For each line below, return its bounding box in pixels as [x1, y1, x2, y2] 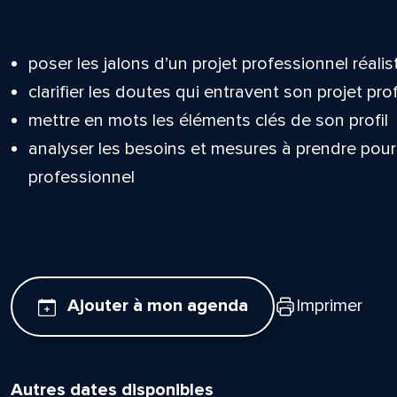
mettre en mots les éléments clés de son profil [27, 110, 388, 131]
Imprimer [296, 295, 363, 317]
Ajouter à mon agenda [66, 295, 248, 317]
